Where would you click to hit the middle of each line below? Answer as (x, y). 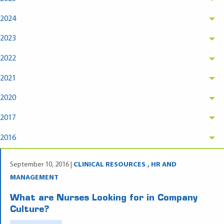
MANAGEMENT (34, 177)
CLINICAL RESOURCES (109, 164)
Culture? (29, 210)
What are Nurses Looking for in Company (103, 198)
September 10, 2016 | (41, 164)
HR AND (163, 164)
